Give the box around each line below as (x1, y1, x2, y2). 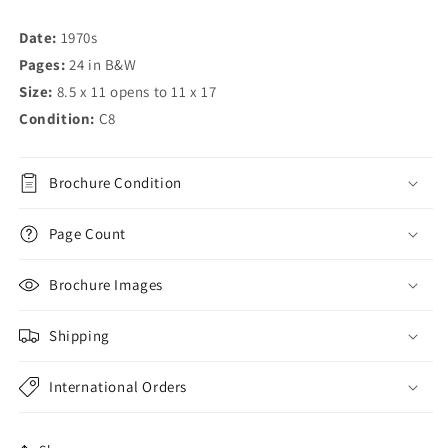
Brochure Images (49, 275, 163, 295)
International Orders (49, 377, 187, 397)
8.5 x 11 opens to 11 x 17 (56, 82, 217, 102)
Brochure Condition (49, 173, 182, 193)
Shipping (49, 326, 110, 346)
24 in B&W (69, 55, 137, 75)
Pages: (19, 55, 70, 75)
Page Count (49, 224, 126, 244)
